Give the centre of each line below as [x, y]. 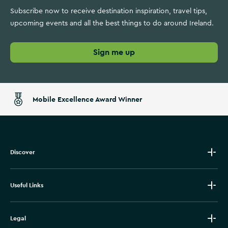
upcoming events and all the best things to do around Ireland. [112, 23]
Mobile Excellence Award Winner [87, 99]
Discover [23, 152]
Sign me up [114, 52]
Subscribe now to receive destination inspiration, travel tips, [109, 11]
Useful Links [27, 185]
